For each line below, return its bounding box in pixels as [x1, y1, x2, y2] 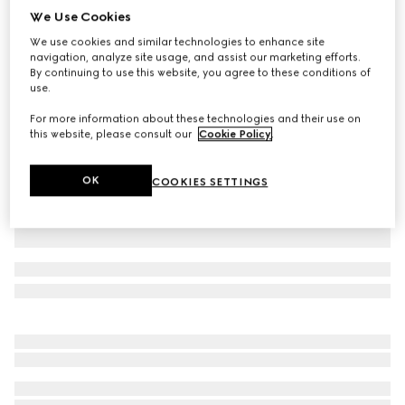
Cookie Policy [199, 127, 272, 141]
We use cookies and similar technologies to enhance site [30, 35, 325, 49]
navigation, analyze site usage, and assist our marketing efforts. [30, 51, 362, 64]
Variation [14, 59, 62, 71]
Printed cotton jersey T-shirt [14, 16, 188, 33]
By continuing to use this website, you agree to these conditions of [30, 66, 372, 80]
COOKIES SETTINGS [152, 175, 268, 189]
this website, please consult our [30, 127, 195, 141]
